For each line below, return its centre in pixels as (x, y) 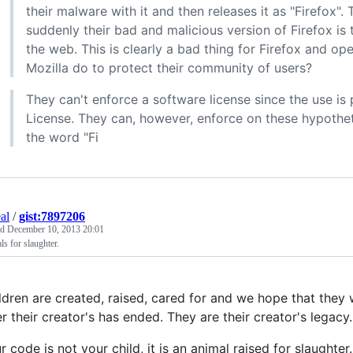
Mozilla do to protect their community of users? (169, 67)
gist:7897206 (52, 216)
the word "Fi (62, 137)
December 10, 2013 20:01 (56, 229)
